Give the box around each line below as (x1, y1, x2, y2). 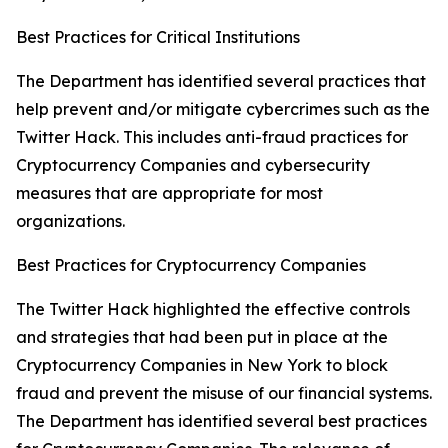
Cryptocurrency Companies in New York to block (16, 355, 388, 375)
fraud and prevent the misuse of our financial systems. (16, 383, 432, 403)
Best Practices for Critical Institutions (16, 27, 300, 47)
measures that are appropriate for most (16, 183, 323, 203)
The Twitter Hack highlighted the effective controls (16, 299, 410, 319)
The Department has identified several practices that (16, 71, 426, 91)
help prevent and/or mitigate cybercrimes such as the (16, 99, 430, 119)
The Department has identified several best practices (16, 411, 427, 431)
